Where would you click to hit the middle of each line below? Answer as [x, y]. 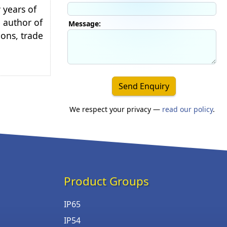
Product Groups [106, 181]
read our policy [187, 109]
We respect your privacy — [116, 109]
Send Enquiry [144, 86]
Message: [85, 23]
